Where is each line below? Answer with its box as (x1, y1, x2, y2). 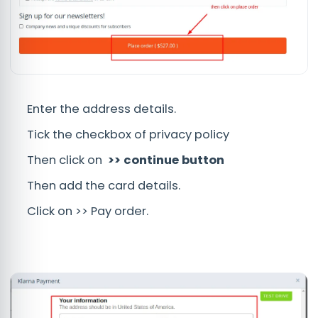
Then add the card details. (27, 177, 180, 194)
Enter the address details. (27, 100, 179, 117)
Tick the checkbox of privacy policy (27, 126, 229, 143)
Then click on (27, 151, 108, 168)
